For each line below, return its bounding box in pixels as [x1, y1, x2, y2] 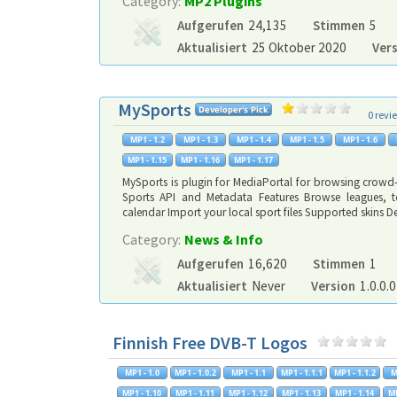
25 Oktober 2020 [252, 39, 346, 56]
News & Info [184, 230, 263, 248]
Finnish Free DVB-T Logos [113, 331, 307, 354]
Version [310, 277, 355, 294]
